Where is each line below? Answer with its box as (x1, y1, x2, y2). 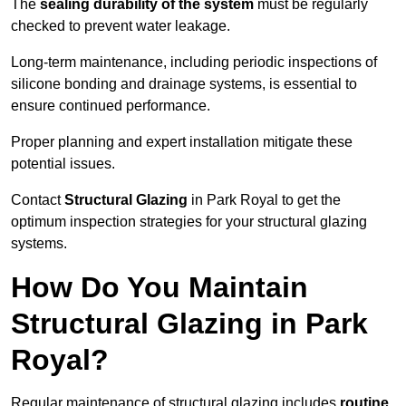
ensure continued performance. (11, 98, 210, 114)
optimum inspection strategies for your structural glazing (11, 214, 367, 230)
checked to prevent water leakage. (11, 18, 230, 34)
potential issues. (11, 156, 115, 172)
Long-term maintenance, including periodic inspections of (11, 54, 377, 71)
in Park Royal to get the (191, 192, 341, 208)
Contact (11, 192, 64, 208)
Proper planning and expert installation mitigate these (11, 134, 353, 150)
